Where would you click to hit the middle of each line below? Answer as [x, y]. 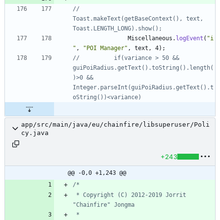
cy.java [35, 133]
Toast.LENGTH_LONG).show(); [117, 28]
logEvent [190, 38]
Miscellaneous [150, 38]
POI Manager [105, 48]
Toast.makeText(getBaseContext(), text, [138, 18]
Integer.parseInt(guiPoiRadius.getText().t [143, 87]
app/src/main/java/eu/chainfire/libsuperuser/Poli [115, 124]
